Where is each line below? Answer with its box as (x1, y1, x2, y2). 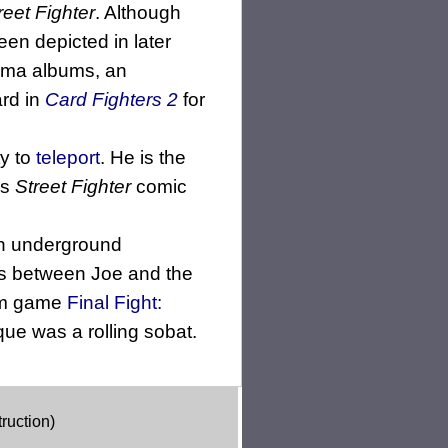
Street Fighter (15, 176, 131, 198)
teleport (36, 147, 100, 169)
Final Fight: (67, 292, 162, 314)
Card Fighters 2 (45, 89, 178, 111)
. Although (95, 2, 181, 24)
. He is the (100, 147, 186, 169)
